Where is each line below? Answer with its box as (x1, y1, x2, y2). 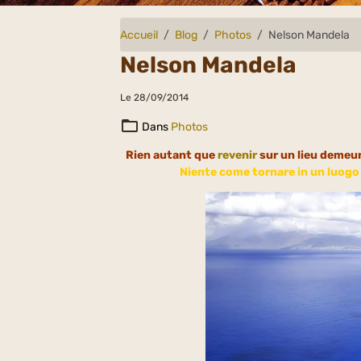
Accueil (120, 27, 159, 42)
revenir (218, 148, 258, 162)
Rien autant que (126, 148, 218, 162)
